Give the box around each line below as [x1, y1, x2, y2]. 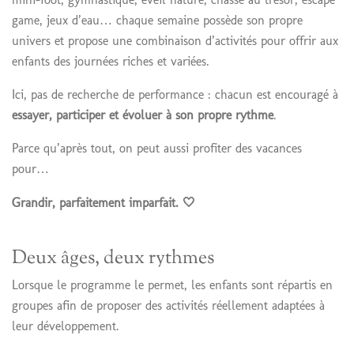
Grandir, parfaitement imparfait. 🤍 [12, 194, 195, 210]
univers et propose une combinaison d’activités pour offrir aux [12, 32, 338, 48]
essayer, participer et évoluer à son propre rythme [12, 107, 273, 122]
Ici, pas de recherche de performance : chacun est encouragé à [12, 86, 338, 102]
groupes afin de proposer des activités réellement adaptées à [12, 298, 325, 314]
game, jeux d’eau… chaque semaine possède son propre [12, 12, 303, 28]
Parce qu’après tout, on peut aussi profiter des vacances [12, 141, 302, 156]
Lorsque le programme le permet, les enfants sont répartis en [12, 277, 333, 293]
